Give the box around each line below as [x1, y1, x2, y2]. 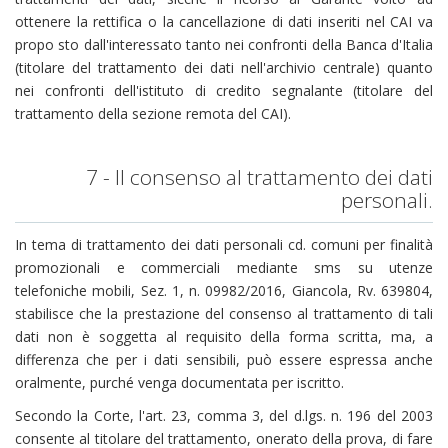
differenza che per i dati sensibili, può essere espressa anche [15, 350, 433, 369]
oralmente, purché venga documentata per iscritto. [15, 373, 344, 392]
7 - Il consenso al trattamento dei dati [86, 162, 433, 191]
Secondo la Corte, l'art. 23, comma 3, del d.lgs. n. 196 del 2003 [15, 406, 433, 425]
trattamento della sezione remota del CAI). [15, 103, 291, 123]
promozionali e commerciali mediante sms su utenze [15, 258, 433, 277]
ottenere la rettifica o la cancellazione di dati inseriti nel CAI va [15, 11, 433, 31]
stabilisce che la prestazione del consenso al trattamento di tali [15, 304, 433, 323]
